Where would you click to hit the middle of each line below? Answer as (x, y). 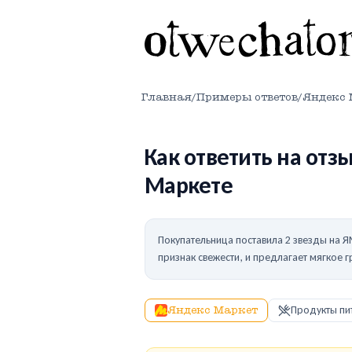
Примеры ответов (247, 97)
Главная (167, 97)
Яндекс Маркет (213, 310)
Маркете (189, 185)
